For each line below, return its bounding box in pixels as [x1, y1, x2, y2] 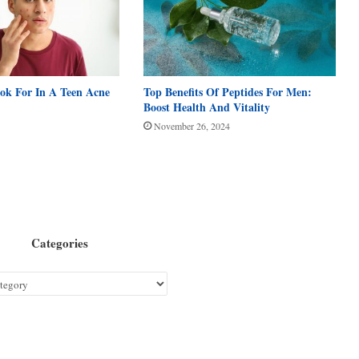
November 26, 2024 [153, 119, 230, 132]
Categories [30, 233, 88, 252]
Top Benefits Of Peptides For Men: [143, 83, 312, 100]
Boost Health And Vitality [143, 98, 270, 115]
